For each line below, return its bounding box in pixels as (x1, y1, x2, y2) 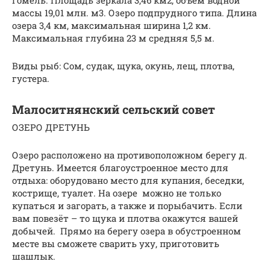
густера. (12, 72, 49, 85)
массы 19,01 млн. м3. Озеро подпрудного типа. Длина (12, 7, 257, 19)
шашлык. (12, 250, 55, 263)
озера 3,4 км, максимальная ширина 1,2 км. (12, 19, 211, 32)
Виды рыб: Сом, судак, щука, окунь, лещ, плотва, (12, 60, 234, 72)
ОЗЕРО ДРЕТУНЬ (12, 121, 90, 134)
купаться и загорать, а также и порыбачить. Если (12, 199, 242, 212)
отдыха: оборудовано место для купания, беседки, (12, 174, 244, 187)
